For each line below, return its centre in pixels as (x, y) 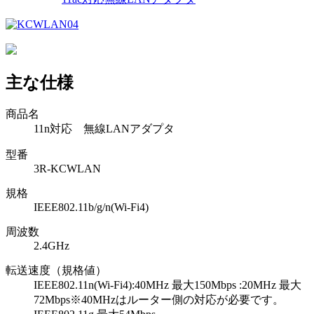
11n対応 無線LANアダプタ (104, 129)
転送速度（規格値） (56, 271)
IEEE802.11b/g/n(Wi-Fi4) (91, 207)
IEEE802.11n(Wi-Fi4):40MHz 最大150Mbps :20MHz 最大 (168, 285)
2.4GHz (52, 246)
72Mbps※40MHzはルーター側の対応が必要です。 (159, 300)
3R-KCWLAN (67, 169)
